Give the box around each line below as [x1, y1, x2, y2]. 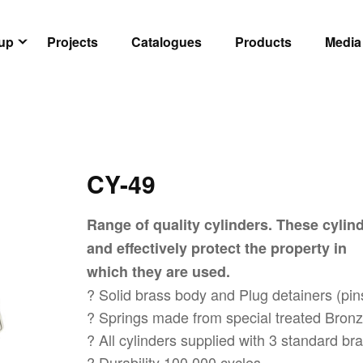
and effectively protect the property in [87, 237, 347, 259]
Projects [47, 32, 98, 52]
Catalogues [131, 32, 202, 52]
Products [235, 32, 292, 52]
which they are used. [87, 261, 230, 283]
